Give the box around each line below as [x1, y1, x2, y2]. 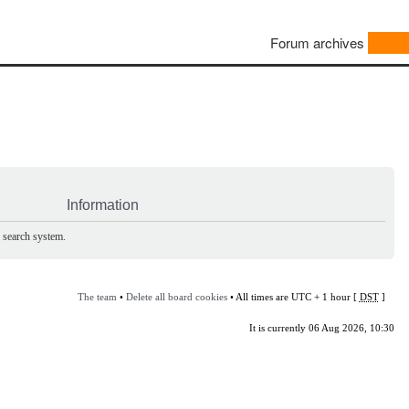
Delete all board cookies [125, 290, 227, 302]
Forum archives [270, 33, 364, 53]
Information [67, 196, 139, 213]
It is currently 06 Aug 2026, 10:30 [248, 321, 394, 333]
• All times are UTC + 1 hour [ [226, 290, 360, 302]
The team [77, 290, 117, 302]
